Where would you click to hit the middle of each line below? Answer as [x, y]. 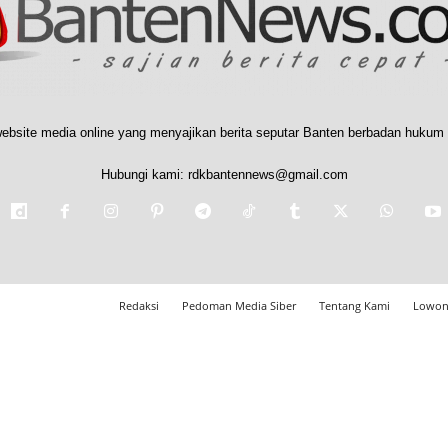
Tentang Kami [354, 305]
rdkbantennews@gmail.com [267, 174]
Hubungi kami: [144, 174]
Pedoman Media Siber [238, 305]
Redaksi [138, 305]
